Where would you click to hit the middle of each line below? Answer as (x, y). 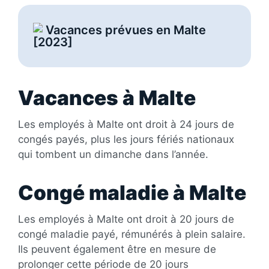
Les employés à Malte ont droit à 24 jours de (126, 124)
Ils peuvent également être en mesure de (117, 249)
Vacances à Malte (107, 98)
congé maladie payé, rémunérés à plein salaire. (132, 234)
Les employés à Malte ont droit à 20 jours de (126, 219)
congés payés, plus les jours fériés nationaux (126, 139)
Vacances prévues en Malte (124, 30)
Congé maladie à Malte (132, 192)
